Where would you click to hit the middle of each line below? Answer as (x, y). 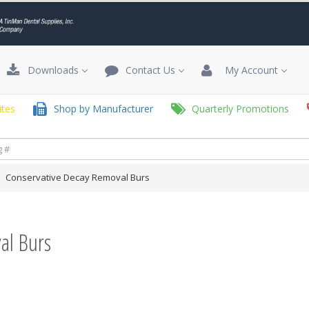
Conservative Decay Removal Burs (78, 177)
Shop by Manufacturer (101, 109)
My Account (247, 70)
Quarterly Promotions (238, 109)
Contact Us (148, 70)
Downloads (50, 70)
